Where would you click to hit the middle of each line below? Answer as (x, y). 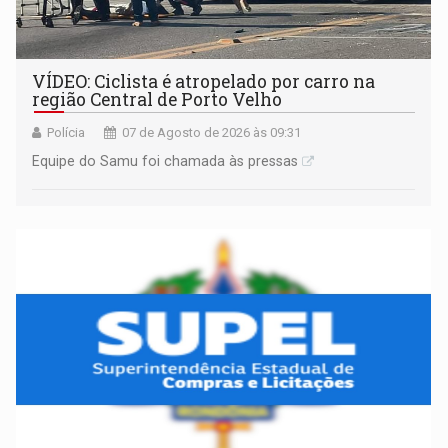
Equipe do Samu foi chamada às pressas (165, 160)
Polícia (66, 132)
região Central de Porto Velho (157, 99)
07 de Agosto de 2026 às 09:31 (212, 132)
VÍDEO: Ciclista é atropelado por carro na (204, 81)
